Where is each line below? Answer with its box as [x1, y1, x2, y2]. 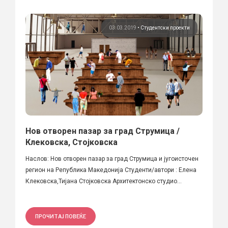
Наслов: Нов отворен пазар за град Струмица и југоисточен [25, 155, 198, 162]
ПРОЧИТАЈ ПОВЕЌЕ [35, 213, 86, 219]
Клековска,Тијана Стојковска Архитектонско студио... [25, 177, 182, 185]
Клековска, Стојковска [25, 137, 118, 147]
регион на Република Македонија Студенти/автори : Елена [25, 166, 196, 174]
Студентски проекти [140, 24, 190, 31]
